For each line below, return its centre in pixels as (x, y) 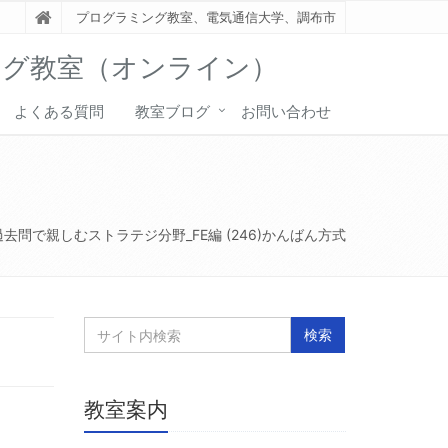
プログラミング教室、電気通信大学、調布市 (205, 17)
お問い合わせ (286, 111)
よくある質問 (59, 111)
